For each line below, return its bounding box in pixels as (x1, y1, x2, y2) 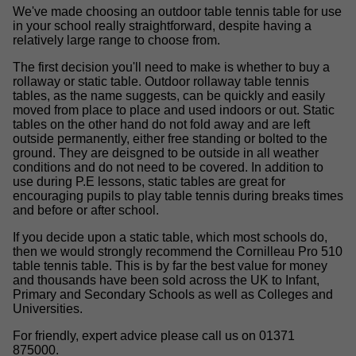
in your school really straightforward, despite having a (13, 19, 311, 33)
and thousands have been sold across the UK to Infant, (13, 273, 319, 288)
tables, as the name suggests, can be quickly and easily (13, 89, 325, 103)
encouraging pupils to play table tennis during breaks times (13, 189, 343, 203)
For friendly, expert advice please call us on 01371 (13, 329, 295, 343)
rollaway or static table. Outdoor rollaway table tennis (13, 75, 309, 89)
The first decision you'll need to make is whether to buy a (13, 60, 330, 75)
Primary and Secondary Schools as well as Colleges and (13, 288, 333, 302)
